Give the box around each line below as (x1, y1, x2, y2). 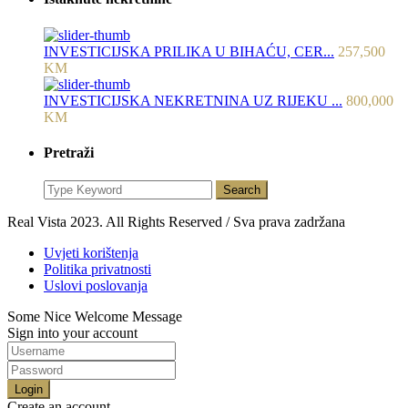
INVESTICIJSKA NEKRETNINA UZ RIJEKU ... (44, 92, 342, 108)
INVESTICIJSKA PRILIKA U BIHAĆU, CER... (44, 43, 334, 59)
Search (223, 183, 260, 198)
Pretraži (44, 144, 94, 160)
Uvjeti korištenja (44, 245, 138, 261)
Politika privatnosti (44, 261, 151, 278)
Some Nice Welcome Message (7, 309, 182, 325)
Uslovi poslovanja (44, 278, 148, 294)
